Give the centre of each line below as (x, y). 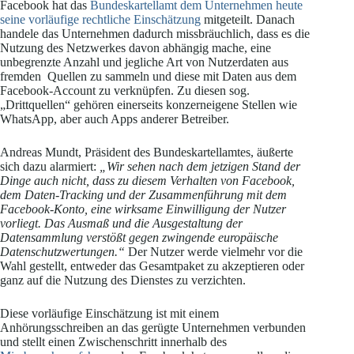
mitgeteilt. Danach (248, 19)
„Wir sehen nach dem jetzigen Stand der (198, 166)
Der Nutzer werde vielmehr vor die (215, 251)
